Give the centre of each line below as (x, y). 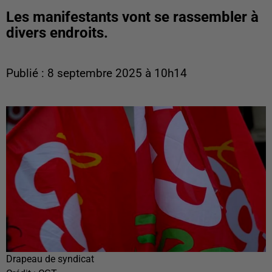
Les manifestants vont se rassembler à (132, 17)
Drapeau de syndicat (50, 259)
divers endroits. (57, 33)
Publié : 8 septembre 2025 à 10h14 (97, 73)
